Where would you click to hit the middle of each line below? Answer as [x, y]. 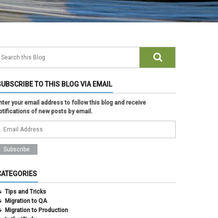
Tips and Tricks [26, 191]
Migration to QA [26, 201]
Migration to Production [36, 210]
